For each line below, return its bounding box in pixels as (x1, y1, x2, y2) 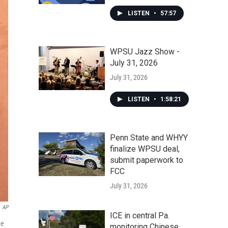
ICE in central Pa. (110, 211, 169, 220)
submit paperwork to (110, 155, 183, 165)
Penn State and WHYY (110, 133, 188, 142)
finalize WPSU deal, (110, 144, 180, 154)
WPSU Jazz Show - (110, 47, 180, 56)
